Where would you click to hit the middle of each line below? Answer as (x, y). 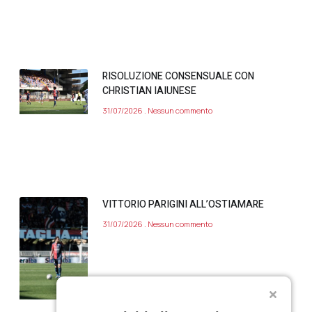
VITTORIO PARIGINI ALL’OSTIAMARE (183, 205)
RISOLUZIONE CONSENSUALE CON (178, 76)
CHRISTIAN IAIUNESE (149, 91)
